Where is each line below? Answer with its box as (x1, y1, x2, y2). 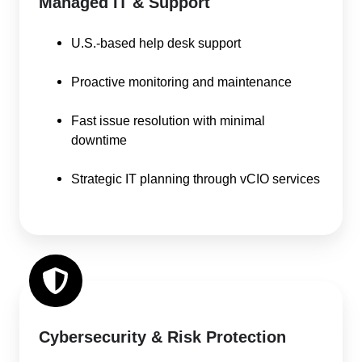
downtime (71, 132, 127, 147)
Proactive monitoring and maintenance (71, 74, 292, 89)
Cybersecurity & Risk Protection (39, 328, 286, 347)
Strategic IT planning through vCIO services (71, 170, 320, 186)
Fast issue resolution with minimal (71, 112, 265, 128)
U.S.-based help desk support (71, 35, 241, 50)
